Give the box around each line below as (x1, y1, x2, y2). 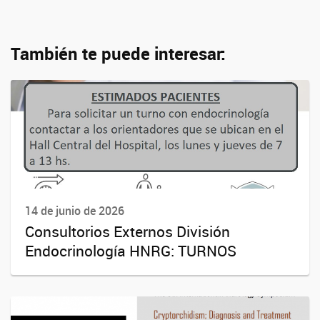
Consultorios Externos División (25, 221, 230, 241)
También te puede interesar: (11, 41, 226, 65)
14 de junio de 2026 (25, 202, 124, 219)
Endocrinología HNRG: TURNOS (25, 240, 236, 261)
